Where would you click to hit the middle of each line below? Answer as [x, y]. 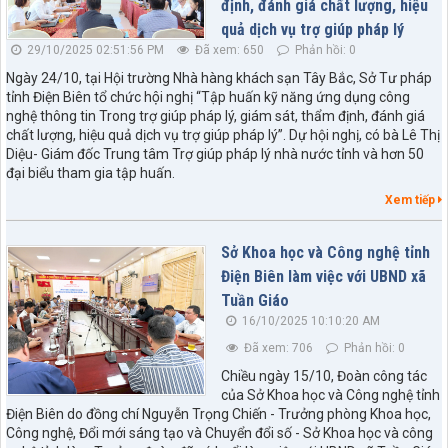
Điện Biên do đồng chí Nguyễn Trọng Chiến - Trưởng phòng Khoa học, [218, 413]
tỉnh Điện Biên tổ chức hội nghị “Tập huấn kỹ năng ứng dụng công [208, 96]
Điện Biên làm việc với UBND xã [323, 276]
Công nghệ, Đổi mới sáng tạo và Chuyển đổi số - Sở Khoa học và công [219, 432]
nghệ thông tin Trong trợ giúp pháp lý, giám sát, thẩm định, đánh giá [215, 115]
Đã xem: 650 [228, 49]
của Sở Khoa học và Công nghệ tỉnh [330, 394]
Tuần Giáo [255, 300]
